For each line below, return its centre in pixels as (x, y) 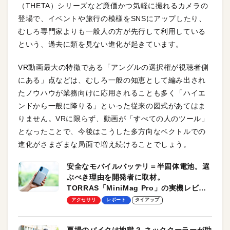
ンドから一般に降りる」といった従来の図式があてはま (112, 106)
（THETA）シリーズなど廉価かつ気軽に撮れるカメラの (113, 5)
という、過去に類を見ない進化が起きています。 (101, 44)
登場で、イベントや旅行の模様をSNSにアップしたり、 (112, 18)
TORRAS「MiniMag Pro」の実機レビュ (137, 188)
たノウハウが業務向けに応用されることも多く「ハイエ (112, 93)
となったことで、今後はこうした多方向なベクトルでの (112, 131)
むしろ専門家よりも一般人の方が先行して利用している (112, 31)
